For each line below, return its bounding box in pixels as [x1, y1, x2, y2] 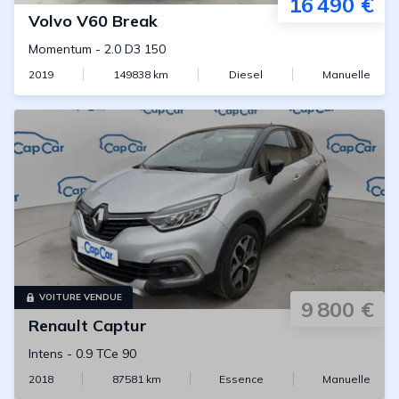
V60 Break [77, 11, 158, 31]
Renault [28, 315, 88, 336]
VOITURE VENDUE [39, 291, 122, 303]
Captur [93, 315, 147, 336]
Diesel [228, 68, 263, 81]
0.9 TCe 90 [76, 346, 136, 362]
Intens [28, 346, 63, 362]
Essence [219, 372, 265, 386]
